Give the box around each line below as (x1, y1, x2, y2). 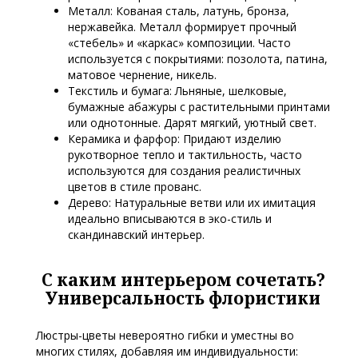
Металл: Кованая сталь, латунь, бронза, (68, 3, 289, 19)
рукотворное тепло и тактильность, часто (68, 147, 302, 163)
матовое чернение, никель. (68, 67, 217, 83)
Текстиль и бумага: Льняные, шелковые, (68, 83, 287, 99)
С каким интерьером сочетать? (41, 268, 325, 292)
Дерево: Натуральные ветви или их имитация (68, 195, 316, 211)
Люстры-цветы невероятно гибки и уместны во (36, 328, 294, 344)
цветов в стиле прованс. (68, 179, 201, 195)
